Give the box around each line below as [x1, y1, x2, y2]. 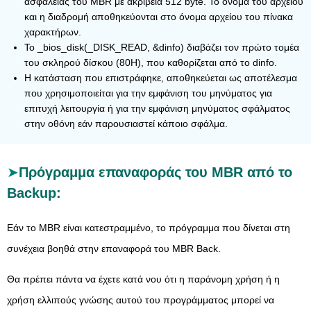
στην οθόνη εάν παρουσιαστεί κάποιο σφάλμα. [24, 118, 228, 129]
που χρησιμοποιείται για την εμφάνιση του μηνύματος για [24, 87, 272, 99]
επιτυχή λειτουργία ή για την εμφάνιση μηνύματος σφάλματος [24, 103, 290, 114]
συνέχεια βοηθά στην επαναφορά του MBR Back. [7, 243, 221, 254]
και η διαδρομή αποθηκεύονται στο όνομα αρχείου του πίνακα [24, 11, 293, 22]
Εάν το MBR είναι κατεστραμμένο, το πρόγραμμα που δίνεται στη [7, 222, 290, 233]
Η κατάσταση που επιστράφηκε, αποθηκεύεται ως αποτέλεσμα [24, 72, 297, 83]
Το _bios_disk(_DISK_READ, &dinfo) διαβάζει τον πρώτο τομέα [24, 42, 299, 53]
